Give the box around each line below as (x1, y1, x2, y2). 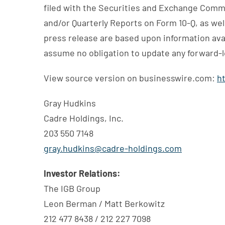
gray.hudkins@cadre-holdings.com (44, 142, 182, 154)
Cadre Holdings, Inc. (44, 112, 124, 124)
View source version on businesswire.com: (44, 72, 217, 83)
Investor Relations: (44, 167, 121, 179)
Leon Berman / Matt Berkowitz (44, 197, 165, 209)
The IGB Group (44, 182, 100, 194)
